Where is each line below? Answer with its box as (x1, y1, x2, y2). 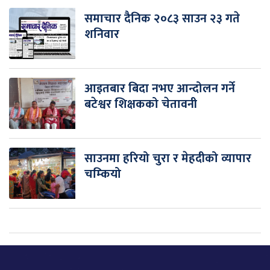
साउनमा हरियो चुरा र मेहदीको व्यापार (84, 148, 251, 169)
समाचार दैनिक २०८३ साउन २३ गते (84, 8, 240, 29)
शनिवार (84, 24, 119, 45)
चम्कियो (84, 163, 121, 184)
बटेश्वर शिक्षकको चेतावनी (84, 93, 197, 115)
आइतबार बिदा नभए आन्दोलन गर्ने (84, 78, 235, 99)
